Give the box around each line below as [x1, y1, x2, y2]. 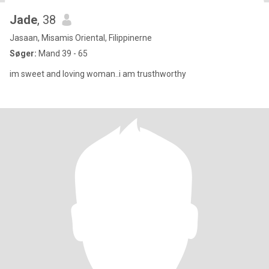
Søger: [10, 49, 37, 58]
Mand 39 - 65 [37, 49, 88, 58]
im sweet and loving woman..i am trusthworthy [10, 69, 186, 79]
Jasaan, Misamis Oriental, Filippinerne [10, 33, 152, 43]
